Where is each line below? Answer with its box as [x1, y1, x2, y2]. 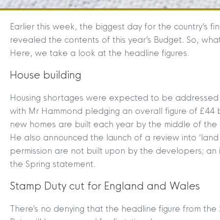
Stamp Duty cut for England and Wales [10, 180, 200, 192]
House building [10, 69, 82, 82]
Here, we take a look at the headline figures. [10, 48, 190, 58]
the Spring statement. [10, 159, 96, 169]
